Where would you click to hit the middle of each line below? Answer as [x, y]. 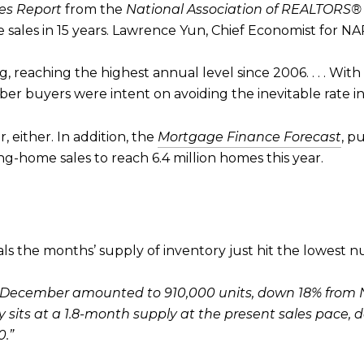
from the [94, 9]
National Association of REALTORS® [244, 9]
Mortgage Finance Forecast [249, 136]
